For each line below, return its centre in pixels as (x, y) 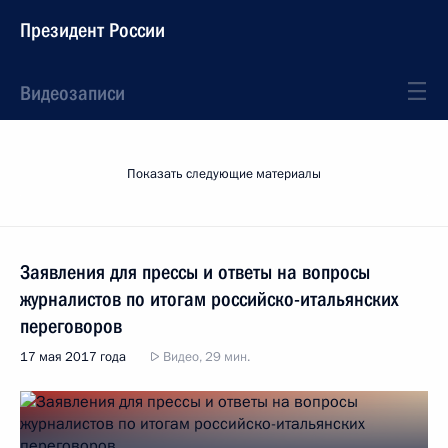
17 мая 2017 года (73, 357)
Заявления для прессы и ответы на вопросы (195, 272)
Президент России (92, 30)
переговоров (71, 326)
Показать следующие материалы (224, 174)
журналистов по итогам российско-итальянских (209, 299)
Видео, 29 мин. (205, 357)
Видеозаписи (72, 93)
